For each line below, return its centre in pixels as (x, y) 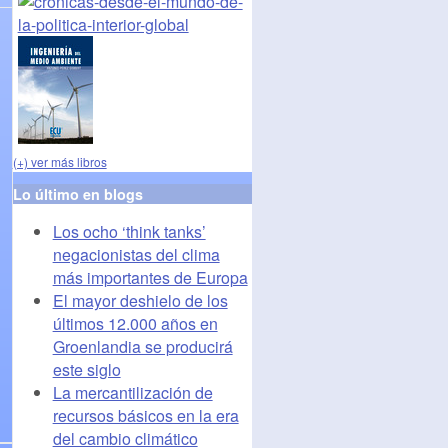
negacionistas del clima (136, 254)
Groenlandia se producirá (142, 346)
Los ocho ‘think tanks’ (129, 231)
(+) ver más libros (59, 161)
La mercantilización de (132, 392)
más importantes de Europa (150, 277)
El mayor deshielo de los (140, 300)
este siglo (86, 369)
